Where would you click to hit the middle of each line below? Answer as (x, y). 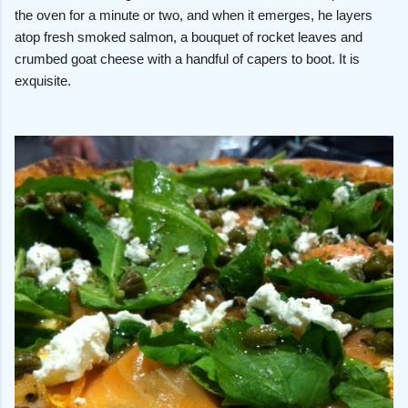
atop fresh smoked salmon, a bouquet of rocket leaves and (189, 36)
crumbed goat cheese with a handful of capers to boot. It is (187, 58)
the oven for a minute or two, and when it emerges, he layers (194, 15)
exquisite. (43, 80)
